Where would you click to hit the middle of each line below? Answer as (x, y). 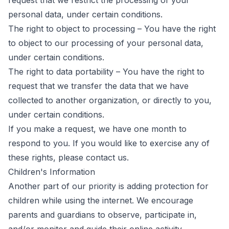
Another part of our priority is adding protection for (108, 186)
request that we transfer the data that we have (98, 86)
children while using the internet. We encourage (101, 200)
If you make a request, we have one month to (97, 129)
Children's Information (52, 172)
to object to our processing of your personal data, (106, 43)
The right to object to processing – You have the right (112, 29)
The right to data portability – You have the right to (106, 72)
